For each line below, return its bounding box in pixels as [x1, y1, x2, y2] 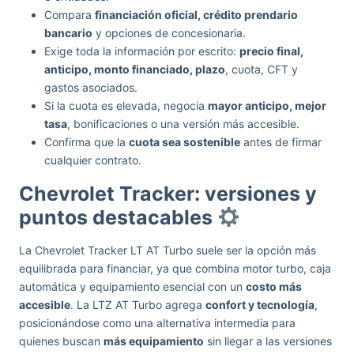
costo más [246, 280, 302, 293]
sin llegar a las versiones [204, 334, 332, 348]
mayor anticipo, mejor [208, 99, 326, 112]
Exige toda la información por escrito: [44, 44, 239, 58]
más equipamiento [104, 334, 204, 348]
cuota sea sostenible [129, 135, 240, 149]
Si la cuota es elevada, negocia [44, 99, 208, 112]
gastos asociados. [44, 81, 137, 94]
